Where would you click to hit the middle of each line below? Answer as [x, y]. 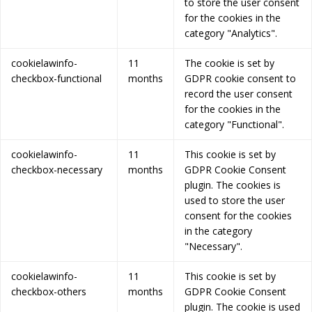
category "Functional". [234, 125]
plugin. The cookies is [233, 185]
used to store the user [235, 201]
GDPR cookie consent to [240, 79]
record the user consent [239, 94]
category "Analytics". [231, 33]
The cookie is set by [229, 63]
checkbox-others [49, 292]
